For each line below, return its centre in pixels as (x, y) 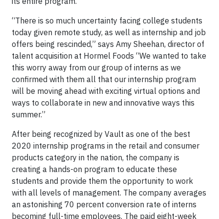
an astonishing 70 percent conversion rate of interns (104, 205)
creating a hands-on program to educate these (94, 169)
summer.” (29, 115)
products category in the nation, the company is (96, 158)
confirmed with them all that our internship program (104, 79)
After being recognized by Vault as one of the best (101, 134)
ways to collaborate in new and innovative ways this (103, 103)
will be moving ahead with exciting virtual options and (106, 91)
